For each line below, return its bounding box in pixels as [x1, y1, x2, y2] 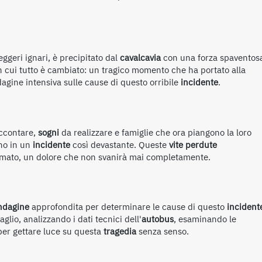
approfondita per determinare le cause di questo [29, 201, 227, 214]
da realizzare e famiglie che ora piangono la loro [59, 126, 251, 139]
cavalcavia [120, 51, 161, 65]
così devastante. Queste [70, 138, 169, 151]
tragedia [104, 225, 136, 239]
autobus [142, 213, 174, 226]
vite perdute [169, 138, 217, 151]
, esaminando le [174, 213, 236, 226]
